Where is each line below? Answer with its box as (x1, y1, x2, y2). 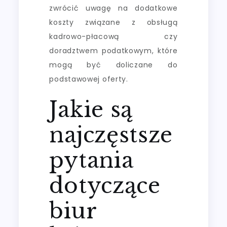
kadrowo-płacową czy (49, 31, 178, 42)
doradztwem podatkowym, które (49, 46, 178, 56)
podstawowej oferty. (49, 74, 128, 85)
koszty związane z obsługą (49, 17, 178, 28)
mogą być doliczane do (49, 60, 178, 70)
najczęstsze (49, 122, 173, 148)
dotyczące (49, 172, 161, 199)
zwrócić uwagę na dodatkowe (49, 3, 178, 14)
